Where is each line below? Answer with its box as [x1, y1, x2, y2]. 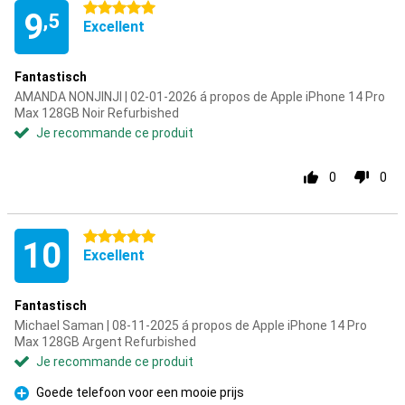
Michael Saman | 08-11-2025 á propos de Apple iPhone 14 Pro [14, 318, 367, 333]
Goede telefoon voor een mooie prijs [36, 385, 244, 400]
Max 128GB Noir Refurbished [14, 106, 179, 120]
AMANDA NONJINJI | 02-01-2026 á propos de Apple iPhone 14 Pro [14, 89, 385, 104]
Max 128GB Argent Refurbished [14, 334, 196, 349]
